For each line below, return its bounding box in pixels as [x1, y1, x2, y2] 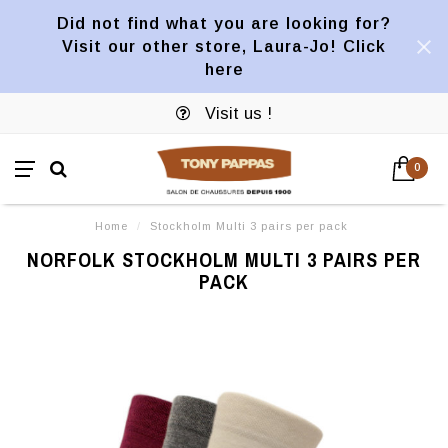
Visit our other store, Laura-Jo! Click [62, 37, 386, 55]
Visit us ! [200, 104, 272, 122]
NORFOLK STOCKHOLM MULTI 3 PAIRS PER [27, 246, 421, 273]
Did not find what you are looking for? [57, 14, 391, 32]
